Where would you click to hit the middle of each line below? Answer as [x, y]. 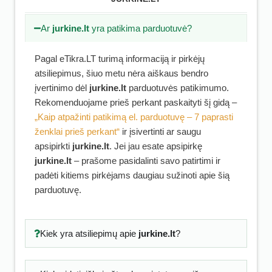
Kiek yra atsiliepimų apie [89, 233]
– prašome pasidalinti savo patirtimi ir [146, 161]
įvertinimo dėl [62, 88]
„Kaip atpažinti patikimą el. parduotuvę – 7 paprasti [134, 117]
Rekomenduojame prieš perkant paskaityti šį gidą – [136, 102]
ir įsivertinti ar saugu [160, 131]
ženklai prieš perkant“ [77, 131]
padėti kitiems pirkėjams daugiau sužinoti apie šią [132, 175]
